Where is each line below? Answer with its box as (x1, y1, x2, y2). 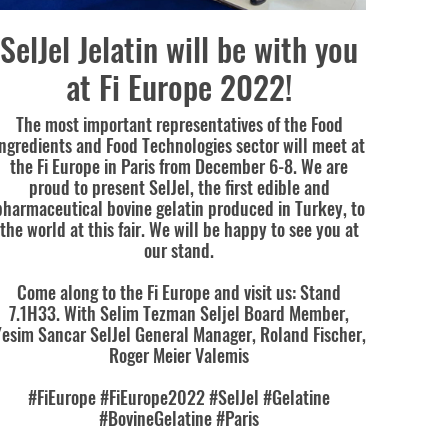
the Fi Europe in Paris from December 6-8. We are (10, 152, 349, 179)
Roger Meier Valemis (109, 341, 250, 368)
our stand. (144, 236, 215, 263)
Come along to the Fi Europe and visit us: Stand (17, 278, 342, 305)
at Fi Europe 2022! (66, 62, 293, 110)
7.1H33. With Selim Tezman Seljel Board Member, (9, 299, 350, 326)
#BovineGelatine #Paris (99, 404, 260, 431)
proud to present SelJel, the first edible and (28, 173, 330, 200)
